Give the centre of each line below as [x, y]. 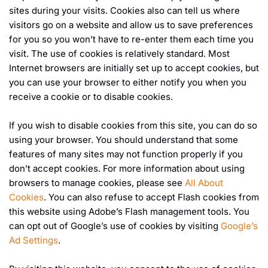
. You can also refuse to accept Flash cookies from [151, 197]
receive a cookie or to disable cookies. [91, 97]
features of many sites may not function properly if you [126, 154]
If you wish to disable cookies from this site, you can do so [133, 126]
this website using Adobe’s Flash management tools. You [129, 212]
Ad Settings [33, 240]
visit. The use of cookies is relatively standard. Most [119, 54]
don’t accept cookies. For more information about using [127, 169]
